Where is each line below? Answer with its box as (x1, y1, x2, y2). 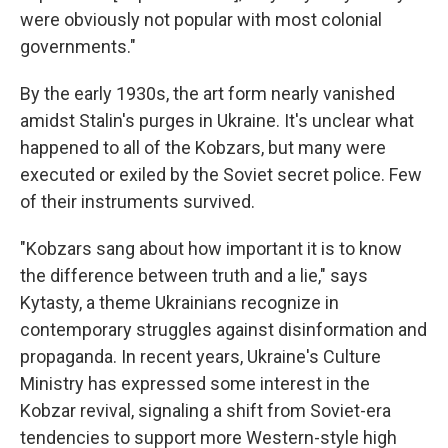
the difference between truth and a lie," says (20, 265, 368, 287)
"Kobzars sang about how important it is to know (20, 238, 402, 260)
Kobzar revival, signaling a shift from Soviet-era (20, 400, 391, 422)
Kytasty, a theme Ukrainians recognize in (20, 292, 339, 314)
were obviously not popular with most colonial (20, 9, 382, 31)
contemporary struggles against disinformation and (20, 319, 427, 341)
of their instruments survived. (20, 191, 255, 213)
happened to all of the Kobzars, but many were (20, 137, 386, 159)
